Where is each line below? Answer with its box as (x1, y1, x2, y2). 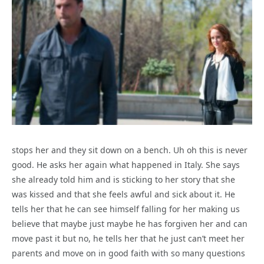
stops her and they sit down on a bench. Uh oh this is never (12, 144, 247, 156)
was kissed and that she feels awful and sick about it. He (12, 189, 235, 200)
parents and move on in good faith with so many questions (12, 247, 245, 259)
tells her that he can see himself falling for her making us (12, 203, 240, 215)
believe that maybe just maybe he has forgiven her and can (12, 218, 247, 230)
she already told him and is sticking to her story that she (12, 174, 235, 186)
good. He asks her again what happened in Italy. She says (12, 159, 240, 171)
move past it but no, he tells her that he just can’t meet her (12, 233, 245, 245)
